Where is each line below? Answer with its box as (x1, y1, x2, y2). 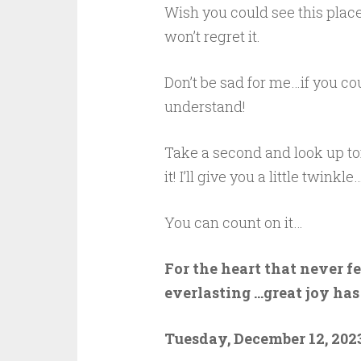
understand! (164, 97, 252, 116)
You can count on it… (164, 213, 303, 232)
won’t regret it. (164, 27, 260, 46)
